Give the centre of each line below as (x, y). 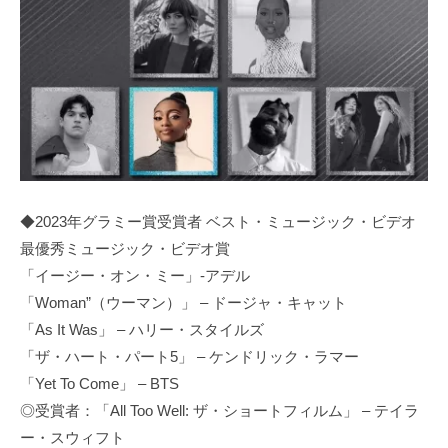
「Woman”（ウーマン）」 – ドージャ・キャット (183, 303)
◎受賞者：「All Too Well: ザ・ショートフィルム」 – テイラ (219, 411)
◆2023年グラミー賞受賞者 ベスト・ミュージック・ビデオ (218, 222)
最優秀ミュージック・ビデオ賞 (125, 249)
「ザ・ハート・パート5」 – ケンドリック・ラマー (189, 357)
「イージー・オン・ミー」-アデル (135, 276)
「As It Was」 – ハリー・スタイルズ (142, 330)
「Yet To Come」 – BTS (99, 384)
